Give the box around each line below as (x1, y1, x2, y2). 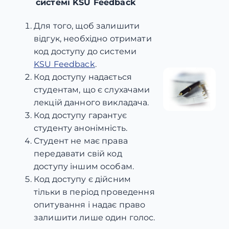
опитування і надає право (34, 199, 146, 210)
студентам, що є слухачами (34, 84, 150, 95)
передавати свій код (34, 148, 122, 158)
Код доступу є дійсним (34, 174, 131, 184)
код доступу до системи (34, 46, 137, 56)
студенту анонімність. (34, 123, 128, 133)
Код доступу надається (34, 72, 132, 82)
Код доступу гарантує (34, 110, 127, 120)
